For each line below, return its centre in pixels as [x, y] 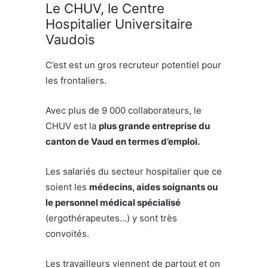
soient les [67, 187]
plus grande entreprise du [154, 126]
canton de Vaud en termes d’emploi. [123, 141]
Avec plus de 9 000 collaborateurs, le [124, 110]
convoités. [67, 233]
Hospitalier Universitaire [119, 24]
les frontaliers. [76, 80]
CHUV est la [72, 126]
